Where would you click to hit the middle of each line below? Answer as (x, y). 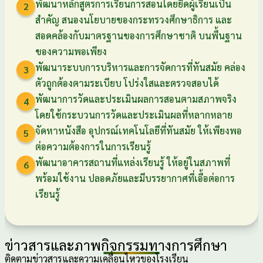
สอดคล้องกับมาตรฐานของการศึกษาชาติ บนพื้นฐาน (139, 35)
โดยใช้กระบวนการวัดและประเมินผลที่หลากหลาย (134, 114)
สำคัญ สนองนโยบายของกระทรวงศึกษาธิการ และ (134, 19)
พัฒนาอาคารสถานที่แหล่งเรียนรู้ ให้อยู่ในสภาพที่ (133, 162)
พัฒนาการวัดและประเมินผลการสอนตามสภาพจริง (136, 99)
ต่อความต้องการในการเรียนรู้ (93, 146)
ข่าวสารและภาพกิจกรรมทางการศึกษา (116, 245)
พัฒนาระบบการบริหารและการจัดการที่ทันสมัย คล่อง (140, 67)
